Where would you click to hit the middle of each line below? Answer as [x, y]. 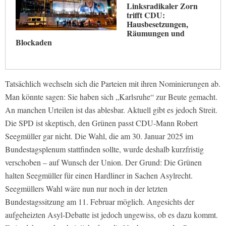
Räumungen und [156, 33]
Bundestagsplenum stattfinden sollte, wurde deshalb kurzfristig [104, 149]
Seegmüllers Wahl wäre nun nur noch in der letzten [86, 189]
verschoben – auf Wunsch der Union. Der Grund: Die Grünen [103, 162]
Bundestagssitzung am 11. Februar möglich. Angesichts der [100, 202]
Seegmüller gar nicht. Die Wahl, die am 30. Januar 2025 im [99, 136]
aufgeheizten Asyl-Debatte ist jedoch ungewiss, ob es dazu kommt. [111, 215]
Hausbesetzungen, [157, 24]
